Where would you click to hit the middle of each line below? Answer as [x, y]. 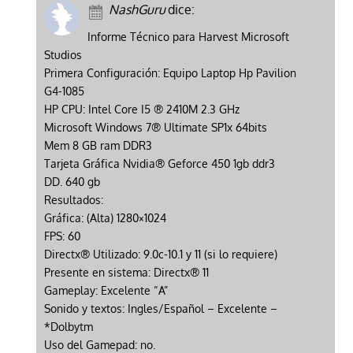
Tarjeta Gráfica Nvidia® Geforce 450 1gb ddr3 [159, 164]
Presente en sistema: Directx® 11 [126, 273]
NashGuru [137, 10]
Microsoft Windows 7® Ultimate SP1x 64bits [155, 128]
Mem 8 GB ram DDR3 [98, 146]
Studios [63, 55]
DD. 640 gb [72, 182]
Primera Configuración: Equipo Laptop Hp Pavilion [170, 73]
